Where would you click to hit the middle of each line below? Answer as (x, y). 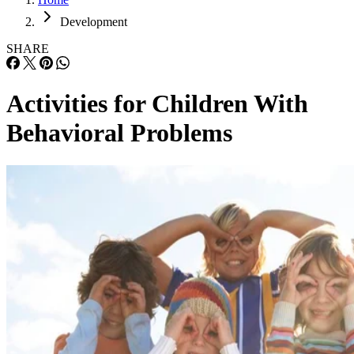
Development (94, 22)
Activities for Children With (157, 104)
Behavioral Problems (119, 133)
